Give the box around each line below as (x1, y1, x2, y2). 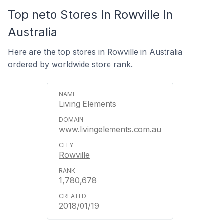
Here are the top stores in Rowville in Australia (8, 47, 182, 56)
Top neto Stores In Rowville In (8, 7, 173, 22)
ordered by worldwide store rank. (8, 59, 133, 69)
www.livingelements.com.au (59, 124, 161, 134)
